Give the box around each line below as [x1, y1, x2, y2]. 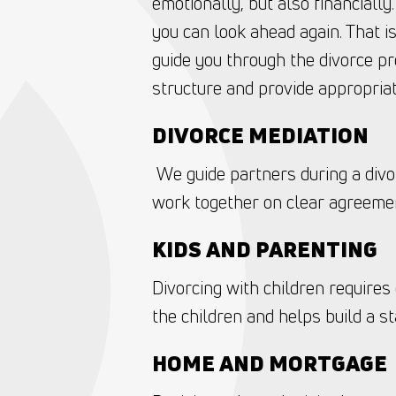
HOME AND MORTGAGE [152, 349, 387, 377]
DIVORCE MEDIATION [152, 121, 369, 149]
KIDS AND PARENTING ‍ [152, 235, 382, 263]
